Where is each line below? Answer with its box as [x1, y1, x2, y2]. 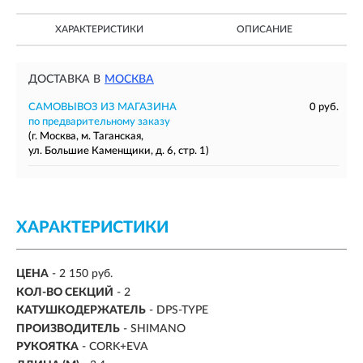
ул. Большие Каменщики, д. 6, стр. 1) [28, 146, 209, 156]
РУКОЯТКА [16, 341, 79, 353]
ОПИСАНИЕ [236, 24, 293, 34]
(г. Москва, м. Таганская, [28, 131, 143, 142]
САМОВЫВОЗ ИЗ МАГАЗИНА [28, 102, 177, 113]
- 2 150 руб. [52, 268, 113, 280]
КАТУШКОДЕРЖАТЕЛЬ [16, 305, 146, 317]
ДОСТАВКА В [28, 74, 100, 85]
